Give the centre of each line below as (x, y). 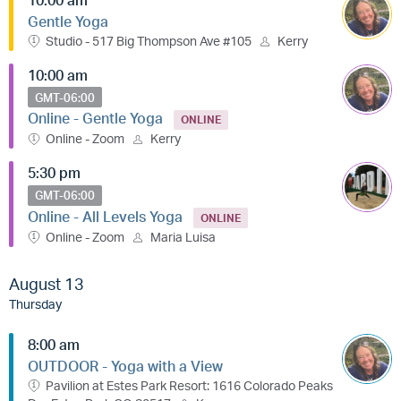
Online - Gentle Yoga (95, 118)
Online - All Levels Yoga (105, 216)
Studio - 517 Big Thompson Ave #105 (149, 40)
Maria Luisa (183, 236)
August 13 (47, 283)
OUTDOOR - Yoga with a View (125, 366)
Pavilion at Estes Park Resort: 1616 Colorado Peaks (190, 385)
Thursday (35, 303)
